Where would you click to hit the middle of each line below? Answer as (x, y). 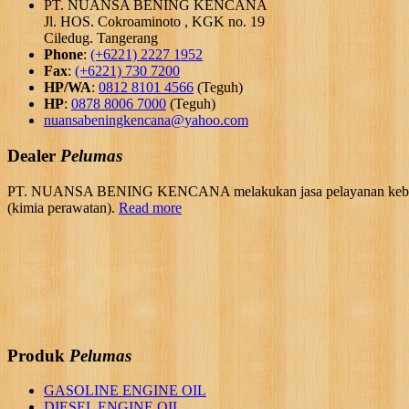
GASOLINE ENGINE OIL (125, 391)
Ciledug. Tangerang (101, 38)
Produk (36, 355)
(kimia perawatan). (63, 207)
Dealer (31, 156)
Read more (150, 207)
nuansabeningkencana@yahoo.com (146, 121)
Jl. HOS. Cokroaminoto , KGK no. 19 (154, 22)
